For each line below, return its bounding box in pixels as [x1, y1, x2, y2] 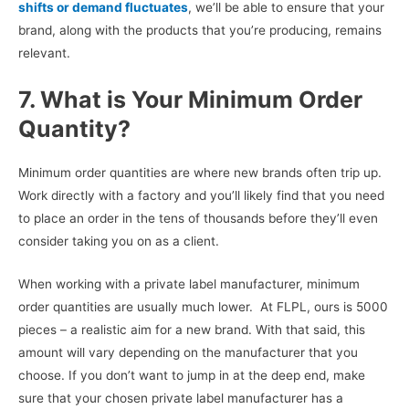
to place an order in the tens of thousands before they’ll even [18, 211, 378, 225]
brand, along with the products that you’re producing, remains [18, 23, 382, 38]
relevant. [18, 46, 70, 61]
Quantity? [18, 115, 131, 142]
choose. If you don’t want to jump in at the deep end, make [18, 367, 365, 383]
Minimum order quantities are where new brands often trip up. [18, 165, 382, 180]
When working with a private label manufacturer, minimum [18, 276, 360, 291]
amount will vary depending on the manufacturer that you [18, 344, 358, 360]
